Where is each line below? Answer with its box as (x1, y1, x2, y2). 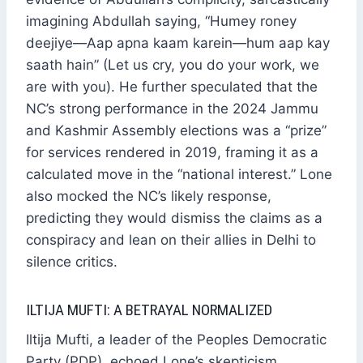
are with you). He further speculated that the (26, 78, 318, 95)
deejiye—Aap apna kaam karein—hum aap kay (26, 34, 330, 51)
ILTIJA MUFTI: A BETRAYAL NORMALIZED (26, 300, 272, 319)
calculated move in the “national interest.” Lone (26, 165, 332, 182)
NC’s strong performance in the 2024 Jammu (26, 100, 318, 117)
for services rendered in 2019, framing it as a (26, 143, 318, 160)
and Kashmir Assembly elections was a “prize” (26, 122, 327, 139)
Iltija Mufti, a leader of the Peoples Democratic (26, 331, 327, 348)
